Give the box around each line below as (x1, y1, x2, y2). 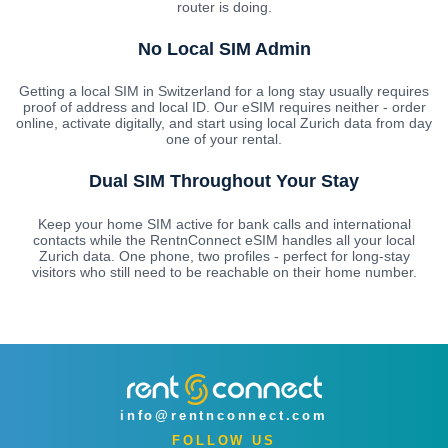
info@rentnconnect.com (120, 408, 328, 424)
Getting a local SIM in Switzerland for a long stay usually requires (19, 83, 429, 100)
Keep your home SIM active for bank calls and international (37, 216, 411, 233)
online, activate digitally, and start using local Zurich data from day (16, 115, 432, 132)
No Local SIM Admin (137, 38, 311, 59)
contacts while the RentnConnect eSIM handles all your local (33, 232, 415, 249)
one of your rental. (166, 131, 282, 148)
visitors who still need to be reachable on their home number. (31, 264, 417, 281)
